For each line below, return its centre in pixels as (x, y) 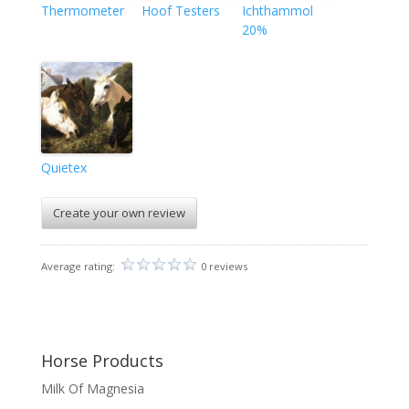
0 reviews (224, 267)
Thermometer (82, 11)
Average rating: (79, 267)
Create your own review (119, 213)
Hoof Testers (180, 11)
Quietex (63, 168)
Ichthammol (277, 11)
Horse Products (102, 361)
